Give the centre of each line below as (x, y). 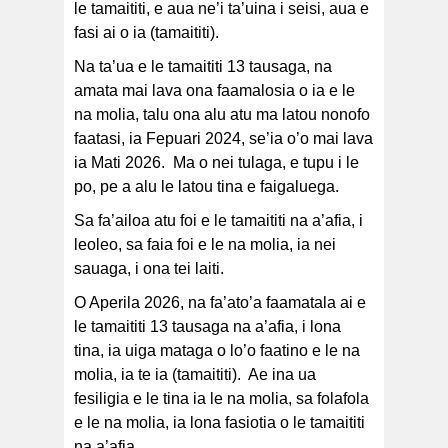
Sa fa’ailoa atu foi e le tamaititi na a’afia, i (218, 221)
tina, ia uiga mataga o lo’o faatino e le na (217, 351)
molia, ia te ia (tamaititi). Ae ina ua (195, 375)
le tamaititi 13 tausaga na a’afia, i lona (207, 327)
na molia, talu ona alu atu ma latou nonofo (222, 115)
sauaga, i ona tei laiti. (149, 269)
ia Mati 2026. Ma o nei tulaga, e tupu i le (216, 163)
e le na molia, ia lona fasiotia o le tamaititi (219, 423)
